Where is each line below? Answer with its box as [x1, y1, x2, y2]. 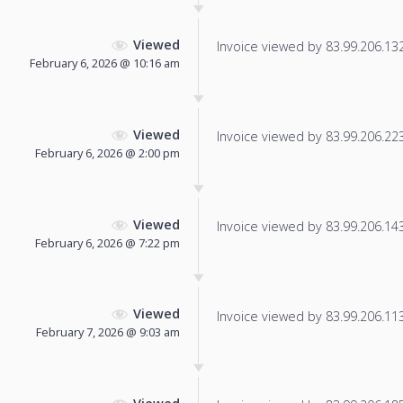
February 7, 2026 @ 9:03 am [36, 324, 180, 341]
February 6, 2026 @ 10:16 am [30, 54, 180, 71]
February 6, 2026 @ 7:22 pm [35, 234, 180, 251]
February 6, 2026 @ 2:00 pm [35, 144, 180, 161]
